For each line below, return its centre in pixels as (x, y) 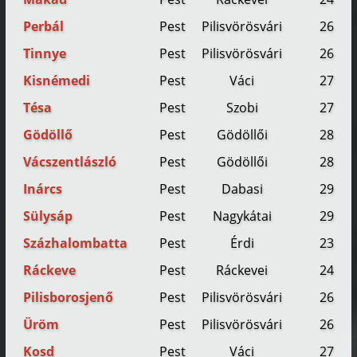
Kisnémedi (57, 81)
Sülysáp (48, 216)
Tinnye (45, 54)
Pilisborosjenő (69, 298)
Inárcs (43, 189)
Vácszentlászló (70, 162)
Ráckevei (242, 271)
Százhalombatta (76, 243)
